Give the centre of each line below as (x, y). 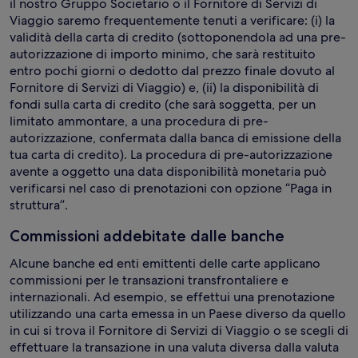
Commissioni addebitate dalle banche (147, 236)
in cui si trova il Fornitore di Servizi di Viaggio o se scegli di (179, 330)
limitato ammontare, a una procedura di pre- (139, 121)
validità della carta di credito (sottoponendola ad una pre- (178, 37)
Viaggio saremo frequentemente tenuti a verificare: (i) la (172, 20)
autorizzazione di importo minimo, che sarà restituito (163, 54)
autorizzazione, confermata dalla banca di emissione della (175, 138)
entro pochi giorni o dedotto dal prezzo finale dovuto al (172, 71)
